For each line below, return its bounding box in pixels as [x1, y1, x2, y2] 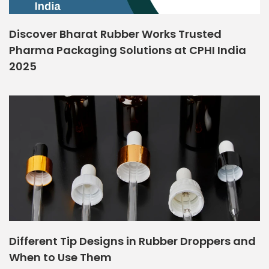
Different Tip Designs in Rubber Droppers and [9, 234, 256, 249]
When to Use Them [9, 250, 112, 265]
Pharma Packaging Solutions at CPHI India [9, 43, 246, 58]
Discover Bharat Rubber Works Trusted [9, 26, 222, 41]
